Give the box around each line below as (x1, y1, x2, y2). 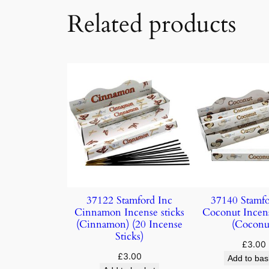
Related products (67, 7, 236, 41)
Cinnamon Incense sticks (74, 205, 185, 219)
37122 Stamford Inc (86, 193, 173, 207)
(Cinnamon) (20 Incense (76, 217, 183, 231)
